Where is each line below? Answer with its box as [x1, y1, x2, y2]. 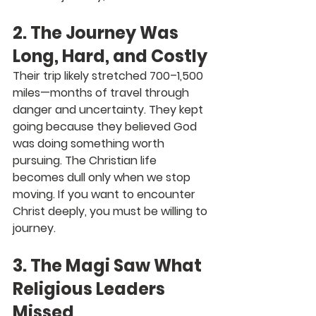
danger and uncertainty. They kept [13, 101, 206, 118]
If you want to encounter [58, 186, 198, 202]
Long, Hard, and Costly [13, 44, 207, 68]
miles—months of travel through [13, 84, 192, 101]
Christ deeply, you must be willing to [13, 202, 210, 219]
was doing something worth [13, 135, 167, 152]
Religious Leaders [13, 276, 169, 300]
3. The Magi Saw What [13, 253, 205, 277]
